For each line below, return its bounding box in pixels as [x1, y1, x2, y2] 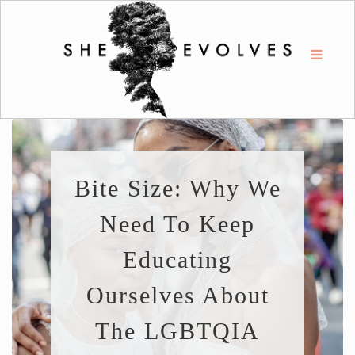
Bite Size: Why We [74, 175, 281, 201]
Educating [123, 246, 232, 273]
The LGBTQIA [95, 318, 260, 344]
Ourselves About [86, 282, 269, 308]
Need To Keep [100, 211, 255, 237]
